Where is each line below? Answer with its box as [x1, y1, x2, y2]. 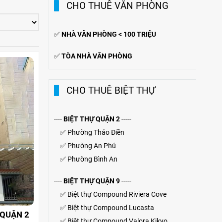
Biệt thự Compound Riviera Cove [67, 190, 166, 198]
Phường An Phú [67, 142, 116, 150]
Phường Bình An [67, 155, 117, 163]
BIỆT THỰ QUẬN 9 [63, 177, 120, 185]
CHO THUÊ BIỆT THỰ [66, 85, 155, 96]
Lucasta [128, 204, 154, 212]
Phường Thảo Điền [67, 128, 124, 136]
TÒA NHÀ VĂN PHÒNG [61, 52, 132, 60]
